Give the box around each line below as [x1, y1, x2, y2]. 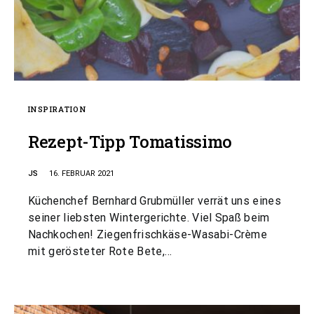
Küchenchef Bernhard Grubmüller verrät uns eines [28, 194, 282, 207]
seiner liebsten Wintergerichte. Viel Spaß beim [28, 211, 270, 224]
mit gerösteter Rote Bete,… [28, 245, 172, 258]
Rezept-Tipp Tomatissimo [28, 130, 233, 153]
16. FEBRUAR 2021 [49, 169, 114, 178]
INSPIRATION [28, 104, 87, 114]
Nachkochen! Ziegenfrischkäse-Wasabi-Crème [28, 228, 268, 241]
